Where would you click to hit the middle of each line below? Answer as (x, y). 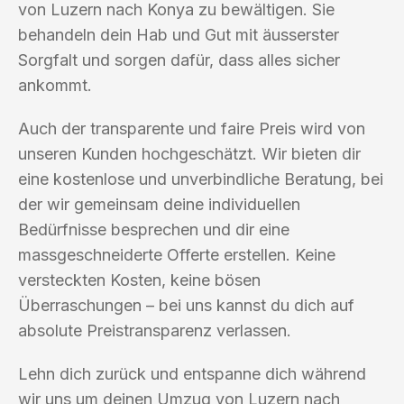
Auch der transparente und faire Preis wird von (192, 128)
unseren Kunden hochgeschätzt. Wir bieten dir (189, 153)
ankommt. (55, 85)
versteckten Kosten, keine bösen (139, 280)
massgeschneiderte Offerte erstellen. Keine (177, 254)
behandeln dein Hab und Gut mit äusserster (179, 34)
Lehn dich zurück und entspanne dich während (192, 373)
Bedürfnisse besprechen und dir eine (154, 229)
